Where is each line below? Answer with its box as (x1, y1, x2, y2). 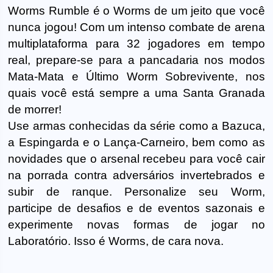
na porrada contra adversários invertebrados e (8, 168, 265, 182)
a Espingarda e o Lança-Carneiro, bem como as (8, 135, 265, 149)
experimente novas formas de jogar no (8, 218, 265, 231)
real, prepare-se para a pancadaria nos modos (8, 53, 265, 66)
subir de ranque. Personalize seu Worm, (8, 185, 265, 198)
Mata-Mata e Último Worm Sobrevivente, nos (8, 69, 265, 83)
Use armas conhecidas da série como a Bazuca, (8, 119, 265, 132)
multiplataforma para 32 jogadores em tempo (8, 37, 265, 50)
